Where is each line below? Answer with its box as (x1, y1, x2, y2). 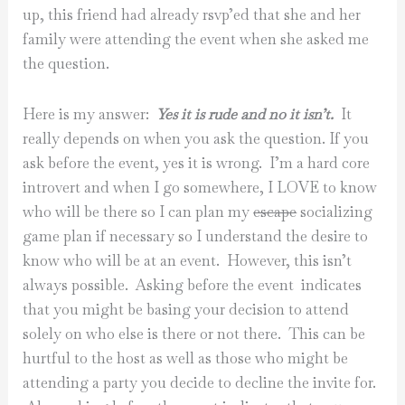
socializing (297, 202, 373, 221)
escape (253, 202, 297, 221)
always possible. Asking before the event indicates (23, 275, 363, 295)
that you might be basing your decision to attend (23, 299, 350, 319)
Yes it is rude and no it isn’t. (156, 104, 334, 124)
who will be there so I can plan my (23, 202, 254, 221)
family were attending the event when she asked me (23, 29, 370, 49)
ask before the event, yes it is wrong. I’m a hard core (23, 153, 371, 173)
